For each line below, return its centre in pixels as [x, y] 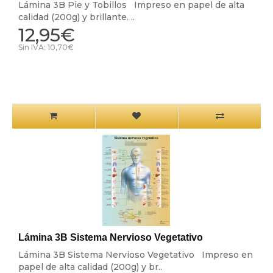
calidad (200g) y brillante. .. [76, 17]
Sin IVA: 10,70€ [46, 48]
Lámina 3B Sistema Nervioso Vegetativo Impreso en [135, 255]
